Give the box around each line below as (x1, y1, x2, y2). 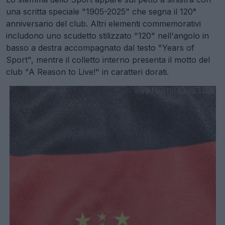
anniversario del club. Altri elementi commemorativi (6, 19, 201, 29)
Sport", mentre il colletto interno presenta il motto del (6, 55, 210, 65)
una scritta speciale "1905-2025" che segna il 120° (6, 7, 196, 17)
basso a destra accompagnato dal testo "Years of (6, 43, 194, 53)
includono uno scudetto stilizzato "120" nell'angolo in (6, 31, 209, 41)
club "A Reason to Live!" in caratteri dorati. (6, 67, 169, 77)
